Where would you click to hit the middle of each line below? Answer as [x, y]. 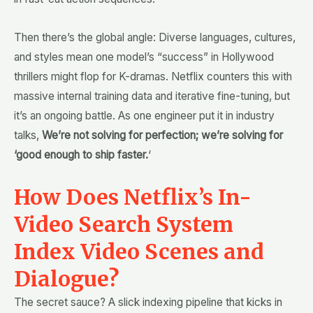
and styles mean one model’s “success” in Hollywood [144, 57]
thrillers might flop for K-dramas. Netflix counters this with [153, 76]
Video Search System [124, 225]
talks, [28, 135]
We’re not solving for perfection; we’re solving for [162, 135]
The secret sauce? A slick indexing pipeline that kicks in [148, 303]
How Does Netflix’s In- [133, 197]
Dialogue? [66, 279]
